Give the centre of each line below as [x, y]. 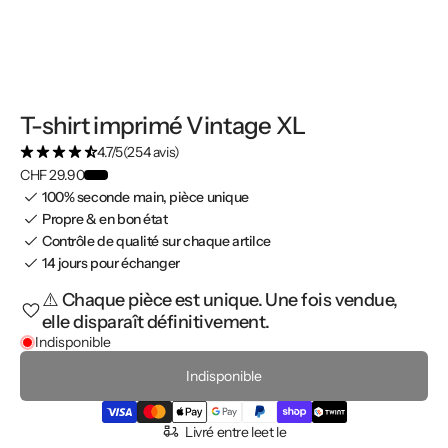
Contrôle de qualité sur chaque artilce [157, 241]
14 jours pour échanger [111, 263]
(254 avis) [151, 152]
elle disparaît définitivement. [156, 322]
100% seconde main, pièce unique [145, 197]
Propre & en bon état [105, 219]
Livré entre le [223, 432]
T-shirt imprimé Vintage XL [163, 126]
